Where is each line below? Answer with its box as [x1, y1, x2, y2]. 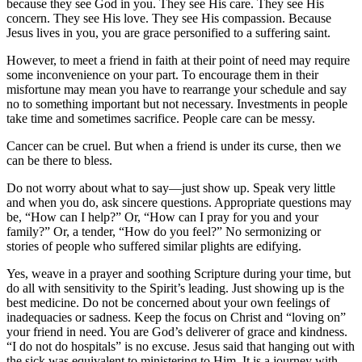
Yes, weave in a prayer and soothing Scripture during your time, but [6, 266, 351, 280]
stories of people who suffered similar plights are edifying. [6, 238, 301, 253]
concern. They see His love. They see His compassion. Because [6, 11, 331, 25]
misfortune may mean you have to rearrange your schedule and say [6, 82, 347, 96]
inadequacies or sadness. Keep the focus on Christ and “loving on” [6, 309, 346, 324]
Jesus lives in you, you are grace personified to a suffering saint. [6, 25, 330, 40]
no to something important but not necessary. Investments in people [6, 96, 347, 111]
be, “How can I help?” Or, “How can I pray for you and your [6, 209, 318, 224]
